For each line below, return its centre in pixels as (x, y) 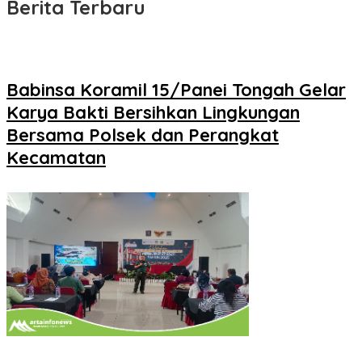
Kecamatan (56, 157)
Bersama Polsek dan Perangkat (143, 135)
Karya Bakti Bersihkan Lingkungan (153, 112)
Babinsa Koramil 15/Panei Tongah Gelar (176, 89)
